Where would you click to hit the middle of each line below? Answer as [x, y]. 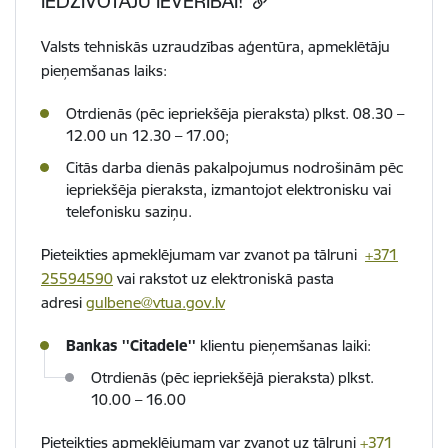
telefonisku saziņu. [129, 212]
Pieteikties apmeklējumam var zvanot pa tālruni [203, 255]
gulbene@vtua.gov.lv [155, 303]
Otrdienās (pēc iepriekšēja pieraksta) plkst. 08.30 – [235, 114]
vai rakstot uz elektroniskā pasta [223, 279]
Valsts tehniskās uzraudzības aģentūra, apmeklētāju [215, 47]
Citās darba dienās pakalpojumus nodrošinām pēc [234, 168]
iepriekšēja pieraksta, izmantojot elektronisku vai [228, 190]
